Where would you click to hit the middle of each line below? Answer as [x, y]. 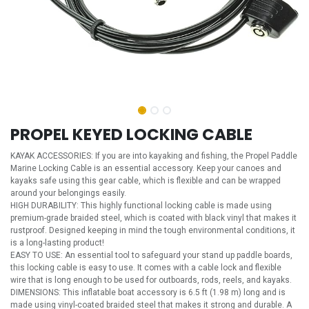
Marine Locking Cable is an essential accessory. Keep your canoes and [146, 168]
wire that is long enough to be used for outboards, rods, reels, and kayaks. [151, 280]
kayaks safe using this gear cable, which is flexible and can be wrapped [146, 181]
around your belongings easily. [68, 193]
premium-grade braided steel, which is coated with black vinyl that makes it [153, 218]
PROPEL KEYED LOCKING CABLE [131, 134]
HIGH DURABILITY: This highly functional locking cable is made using [141, 206]
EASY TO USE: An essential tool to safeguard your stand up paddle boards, [151, 255]
